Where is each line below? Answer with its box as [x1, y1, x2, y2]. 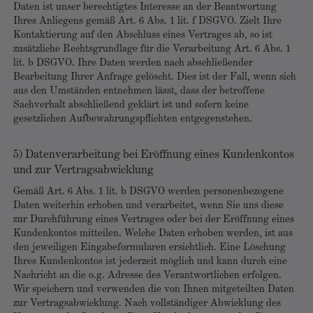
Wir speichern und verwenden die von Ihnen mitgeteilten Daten [13, 284, 294, 295]
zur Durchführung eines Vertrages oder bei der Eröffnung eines [13, 214, 294, 225]
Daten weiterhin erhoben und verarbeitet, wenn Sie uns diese [13, 201, 284, 211]
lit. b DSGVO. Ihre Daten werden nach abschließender [13, 58, 253, 68]
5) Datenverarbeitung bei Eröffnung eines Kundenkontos [13, 149, 294, 161]
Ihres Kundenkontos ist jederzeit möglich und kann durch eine [13, 256, 287, 267]
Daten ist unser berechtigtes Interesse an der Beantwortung [13, 2, 277, 13]
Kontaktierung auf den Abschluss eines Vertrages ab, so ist [13, 30, 272, 41]
